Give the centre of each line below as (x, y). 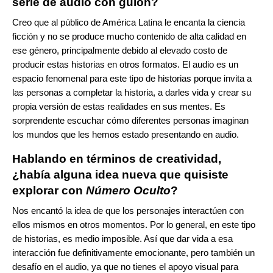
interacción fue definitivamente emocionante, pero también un (133, 252)
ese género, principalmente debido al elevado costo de (120, 50)
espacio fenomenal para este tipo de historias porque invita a (132, 78)
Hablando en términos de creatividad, (117, 158)
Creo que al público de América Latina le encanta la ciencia (129, 22)
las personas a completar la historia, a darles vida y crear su (132, 92)
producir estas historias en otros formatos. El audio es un (125, 64)
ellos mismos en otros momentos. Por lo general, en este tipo (134, 224)
